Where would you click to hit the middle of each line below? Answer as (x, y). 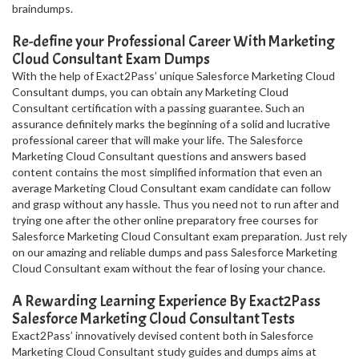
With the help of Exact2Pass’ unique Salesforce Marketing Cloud (173, 76)
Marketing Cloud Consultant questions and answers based (159, 156)
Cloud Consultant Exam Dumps (111, 59)
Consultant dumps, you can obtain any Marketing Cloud (150, 92)
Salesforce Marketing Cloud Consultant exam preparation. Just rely (179, 236)
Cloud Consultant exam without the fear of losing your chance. (169, 268)
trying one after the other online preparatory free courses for (165, 220)
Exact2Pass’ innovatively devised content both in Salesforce (163, 335)
